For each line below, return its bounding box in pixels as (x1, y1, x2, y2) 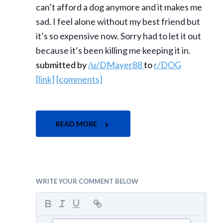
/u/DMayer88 (88, 59, 144, 71)
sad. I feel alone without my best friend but (36, 16, 200, 27)
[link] (36, 74, 55, 85)
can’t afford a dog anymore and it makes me (36, 1, 202, 13)
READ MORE (56, 119, 99, 128)
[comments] (56, 74, 103, 85)
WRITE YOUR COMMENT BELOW (36, 177, 138, 186)
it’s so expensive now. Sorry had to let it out (36, 30, 201, 42)
